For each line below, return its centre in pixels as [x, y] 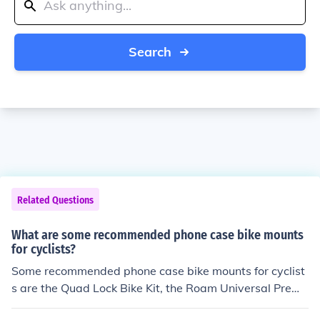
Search [150, 52]
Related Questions [55, 200]
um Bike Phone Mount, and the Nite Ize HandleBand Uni [159, 305]
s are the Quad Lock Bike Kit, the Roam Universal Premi [158, 288]
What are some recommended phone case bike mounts [157, 235]
